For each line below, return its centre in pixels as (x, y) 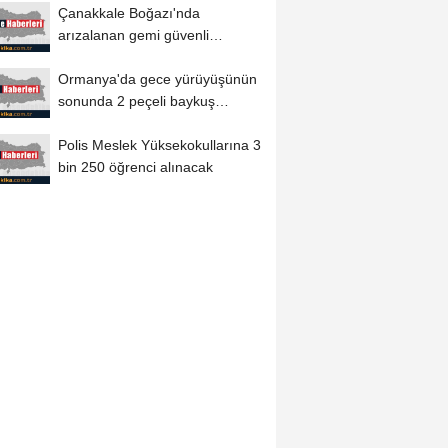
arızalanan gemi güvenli (133, 35)
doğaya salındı (104, 122)
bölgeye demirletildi (118, 57)
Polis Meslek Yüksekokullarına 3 (159, 144)
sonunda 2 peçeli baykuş (136, 100)
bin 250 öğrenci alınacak (135, 166)
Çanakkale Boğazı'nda (128, 13)
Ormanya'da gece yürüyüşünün (157, 78)
